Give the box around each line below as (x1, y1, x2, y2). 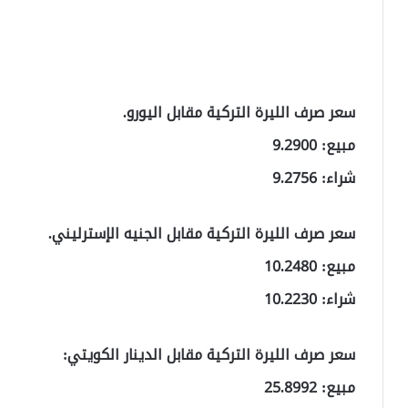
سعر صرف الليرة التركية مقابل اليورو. (123, 98, 355, 127)
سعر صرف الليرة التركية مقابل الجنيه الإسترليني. (48, 219, 355, 249)
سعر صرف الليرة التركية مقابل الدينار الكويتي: (63, 341, 355, 370)
